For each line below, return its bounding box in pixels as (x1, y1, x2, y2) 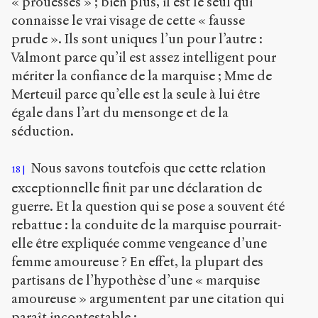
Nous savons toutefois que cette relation (27, 160, 266, 177)
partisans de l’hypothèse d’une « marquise (11, 272, 260, 289)
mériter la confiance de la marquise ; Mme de (11, 67, 272, 84)
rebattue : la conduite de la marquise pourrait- (11, 216, 282, 234)
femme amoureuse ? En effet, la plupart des (11, 253, 263, 270)
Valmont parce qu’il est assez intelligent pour (11, 49, 276, 66)
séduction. (11, 123, 74, 140)
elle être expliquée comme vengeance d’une (11, 235, 267, 252)
